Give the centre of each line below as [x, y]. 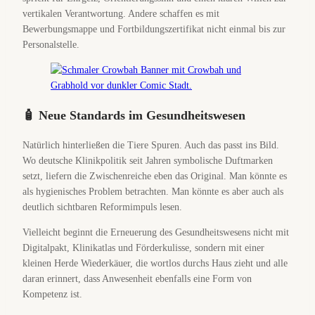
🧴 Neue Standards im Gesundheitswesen [134, 115]
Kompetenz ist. [52, 294]
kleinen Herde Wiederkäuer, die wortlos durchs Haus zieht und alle [155, 263]
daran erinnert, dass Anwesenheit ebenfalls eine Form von [137, 279]
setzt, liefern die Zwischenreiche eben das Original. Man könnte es [155, 176]
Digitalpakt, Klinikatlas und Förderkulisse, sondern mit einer [143, 248]
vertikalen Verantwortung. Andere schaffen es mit [121, 14]
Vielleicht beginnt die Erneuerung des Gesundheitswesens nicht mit [156, 232]
